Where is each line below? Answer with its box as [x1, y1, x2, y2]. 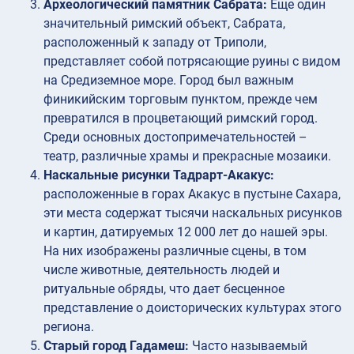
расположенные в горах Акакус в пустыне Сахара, [43, 186, 341, 201]
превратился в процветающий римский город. [43, 110, 318, 126]
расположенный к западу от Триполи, [43, 34, 266, 50]
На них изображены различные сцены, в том [43, 243, 307, 258]
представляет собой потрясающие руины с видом [43, 53, 341, 69]
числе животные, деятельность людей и [43, 262, 280, 277]
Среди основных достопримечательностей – [43, 129, 307, 145]
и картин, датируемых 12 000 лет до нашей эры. [43, 224, 328, 239]
